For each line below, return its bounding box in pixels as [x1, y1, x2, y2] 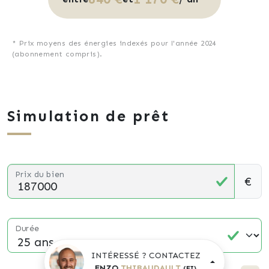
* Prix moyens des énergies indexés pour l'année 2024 [12, 39, 216, 48]
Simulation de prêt [7, 107, 170, 126]
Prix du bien [15, 169, 64, 180]
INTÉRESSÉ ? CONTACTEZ [91, 250, 201, 261]
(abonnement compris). [12, 50, 103, 59]
